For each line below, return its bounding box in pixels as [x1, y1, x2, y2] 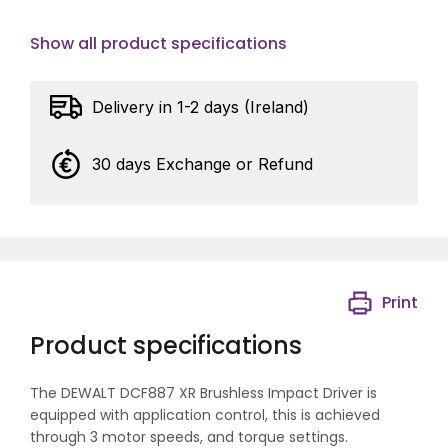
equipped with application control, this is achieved [30, 404, 380, 425]
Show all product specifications [30, 31, 287, 55]
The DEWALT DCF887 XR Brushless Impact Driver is [30, 382, 377, 403]
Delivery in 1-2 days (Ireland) [92, 96, 309, 117]
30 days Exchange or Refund [92, 153, 313, 174]
